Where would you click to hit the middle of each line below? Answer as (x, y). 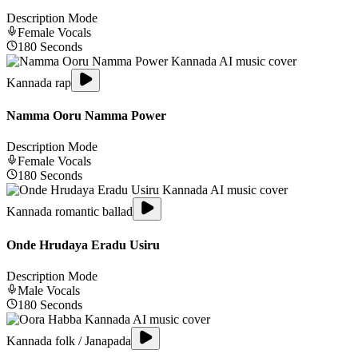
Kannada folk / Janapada (69, 340)
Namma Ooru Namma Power (86, 116)
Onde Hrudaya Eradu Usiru (83, 245)
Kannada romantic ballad (70, 212)
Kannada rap (39, 82)
